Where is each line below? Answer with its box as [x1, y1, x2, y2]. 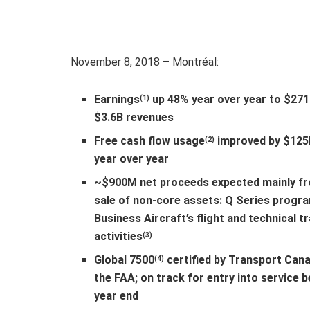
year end [94, 289, 139, 302]
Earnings [94, 92, 140, 106]
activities [94, 229, 143, 243]
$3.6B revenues [94, 110, 174, 124]
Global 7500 [94, 253, 155, 266]
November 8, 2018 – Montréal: [71, 55, 219, 69]
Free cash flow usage [94, 134, 206, 147]
